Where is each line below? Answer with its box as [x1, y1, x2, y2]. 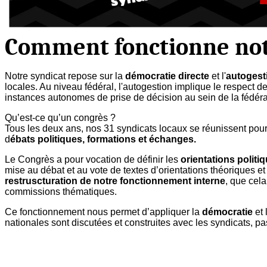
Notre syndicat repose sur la [5, 70, 125, 81]
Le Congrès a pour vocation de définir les [5, 154, 181, 164]
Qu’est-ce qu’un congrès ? [5, 112, 116, 123]
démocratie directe [125, 70, 209, 81]
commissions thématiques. [5, 186, 117, 197]
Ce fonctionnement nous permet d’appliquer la [5, 206, 202, 217]
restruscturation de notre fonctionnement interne [5, 175, 225, 186]
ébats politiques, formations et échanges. [10, 133, 196, 144]
